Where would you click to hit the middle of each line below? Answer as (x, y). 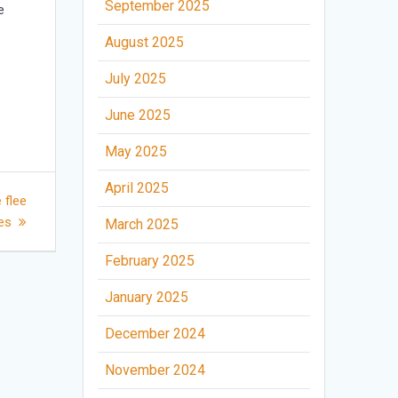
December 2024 (155, 334)
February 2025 (150, 261)
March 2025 (142, 225)
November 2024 (155, 370)
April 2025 (137, 188)
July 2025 (136, 79)
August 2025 (145, 43)
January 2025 (147, 298)
